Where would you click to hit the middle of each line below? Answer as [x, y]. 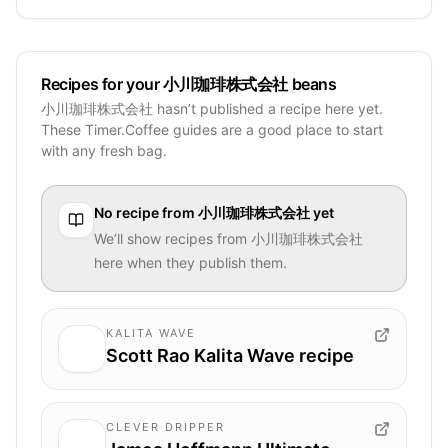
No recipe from [146, 212]
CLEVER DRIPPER [165, 426]
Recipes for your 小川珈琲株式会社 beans [189, 83]
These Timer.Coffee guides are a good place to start [212, 129]
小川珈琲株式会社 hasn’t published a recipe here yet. [212, 108]
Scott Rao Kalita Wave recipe [230, 355]
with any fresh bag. [104, 150]
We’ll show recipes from [172, 238]
